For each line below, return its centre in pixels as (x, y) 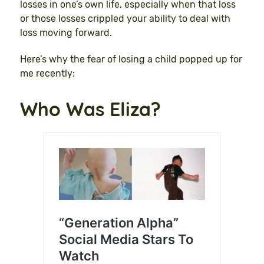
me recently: (47, 74)
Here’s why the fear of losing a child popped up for (131, 60)
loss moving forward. (66, 33)
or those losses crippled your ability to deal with (125, 19)
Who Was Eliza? (90, 109)
